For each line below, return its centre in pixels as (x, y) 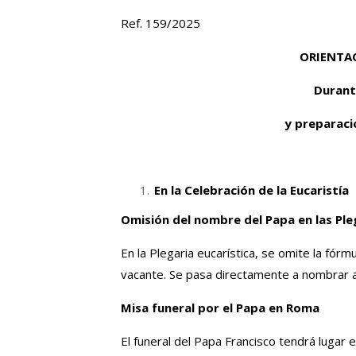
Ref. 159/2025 (161, 23)
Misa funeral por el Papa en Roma (220, 308)
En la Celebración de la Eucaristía (252, 190)
